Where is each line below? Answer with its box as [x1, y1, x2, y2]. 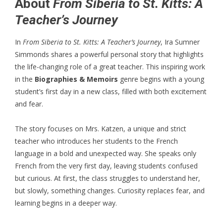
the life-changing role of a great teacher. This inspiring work [15, 61, 205, 71]
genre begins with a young [118, 74, 204, 84]
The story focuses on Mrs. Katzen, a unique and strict [15, 123, 186, 133]
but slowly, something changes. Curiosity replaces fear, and [15, 185, 205, 195]
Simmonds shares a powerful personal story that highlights [15, 49, 204, 59]
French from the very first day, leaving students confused [15, 161, 198, 170]
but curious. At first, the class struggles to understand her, [15, 173, 200, 183]
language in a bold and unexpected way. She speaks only [15, 148, 196, 158]
